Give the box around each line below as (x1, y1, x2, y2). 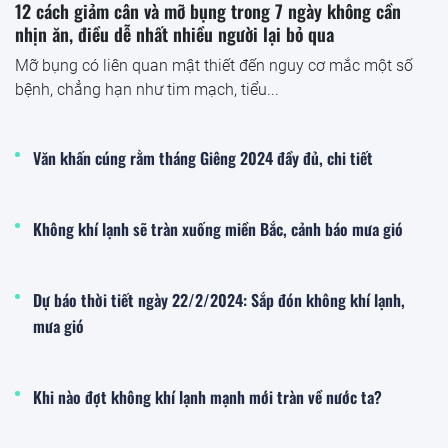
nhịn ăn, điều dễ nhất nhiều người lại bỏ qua (15, 21, 334, 48)
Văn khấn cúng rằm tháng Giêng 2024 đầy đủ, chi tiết (33, 146, 373, 171)
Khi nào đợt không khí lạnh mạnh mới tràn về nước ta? (33, 385, 382, 410)
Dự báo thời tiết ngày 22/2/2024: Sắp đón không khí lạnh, (33, 288, 405, 313)
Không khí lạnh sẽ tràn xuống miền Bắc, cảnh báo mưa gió (33, 217, 403, 242)
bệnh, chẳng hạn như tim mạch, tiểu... (15, 80, 279, 100)
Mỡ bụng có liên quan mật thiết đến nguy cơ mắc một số (15, 56, 413, 76)
